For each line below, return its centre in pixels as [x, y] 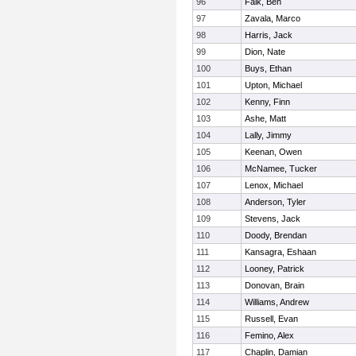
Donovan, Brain [275, 285]
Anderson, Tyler [275, 202]
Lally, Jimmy [268, 135]
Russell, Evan [271, 319]
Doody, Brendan [276, 235]
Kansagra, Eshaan [281, 252]
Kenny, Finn [267, 102]
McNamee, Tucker [281, 168]
